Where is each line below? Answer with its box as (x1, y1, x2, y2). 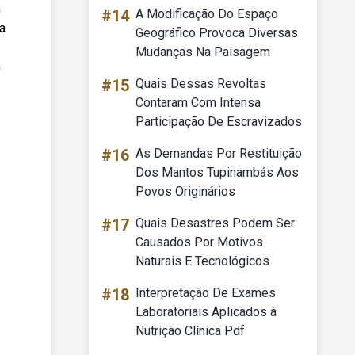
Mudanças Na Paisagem (136, 44, 270, 59)
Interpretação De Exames (136, 285, 276, 300)
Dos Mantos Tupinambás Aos (136, 165, 299, 180)
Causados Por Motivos (136, 235, 263, 250)
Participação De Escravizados (136, 114, 302, 129)
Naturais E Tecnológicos (136, 254, 269, 269)
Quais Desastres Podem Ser (136, 216, 295, 231)
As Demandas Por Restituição (136, 146, 302, 161)
